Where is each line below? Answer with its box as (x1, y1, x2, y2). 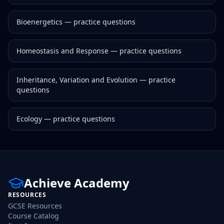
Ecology (16, 114, 42, 123)
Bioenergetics (16, 17, 62, 26)
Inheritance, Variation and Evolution (16, 75, 137, 84)
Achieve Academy (24, 174, 129, 191)
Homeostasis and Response (16, 46, 108, 55)
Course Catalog (8, 211, 59, 220)
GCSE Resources (8, 201, 62, 210)
